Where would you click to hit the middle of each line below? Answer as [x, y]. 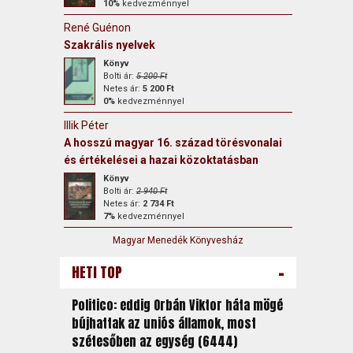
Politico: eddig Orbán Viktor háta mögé [177, 305]
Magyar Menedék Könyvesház [178, 240]
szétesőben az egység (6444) [154, 341]
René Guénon [97, 28]
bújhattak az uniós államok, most [163, 323]
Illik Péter [86, 125]
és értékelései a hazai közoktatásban [161, 160]
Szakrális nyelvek [109, 45]
